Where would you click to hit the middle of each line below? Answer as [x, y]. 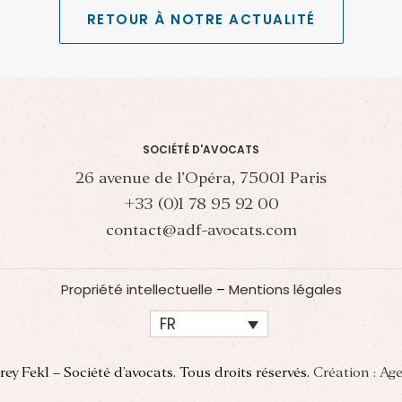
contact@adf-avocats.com [201, 231]
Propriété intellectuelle [136, 289]
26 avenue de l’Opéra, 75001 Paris [201, 179]
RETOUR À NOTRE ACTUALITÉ [201, 19]
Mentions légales [285, 289]
